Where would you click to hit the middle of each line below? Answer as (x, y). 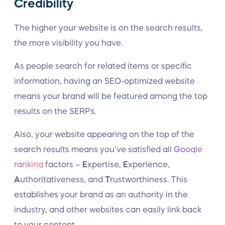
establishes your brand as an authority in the (101, 194)
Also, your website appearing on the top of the (104, 134)
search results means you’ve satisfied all (94, 149)
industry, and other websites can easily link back (108, 209)
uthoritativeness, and (62, 179)
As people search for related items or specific (103, 66)
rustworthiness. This (149, 179)
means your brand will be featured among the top (111, 96)
